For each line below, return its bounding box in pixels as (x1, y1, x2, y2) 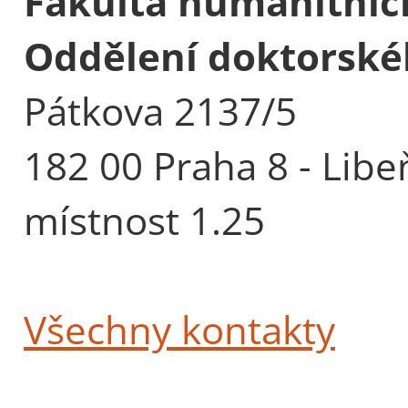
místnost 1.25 (24, 193, 265, 246)
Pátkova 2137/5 (24, 84, 297, 137)
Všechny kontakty (24, 302, 335, 355)
